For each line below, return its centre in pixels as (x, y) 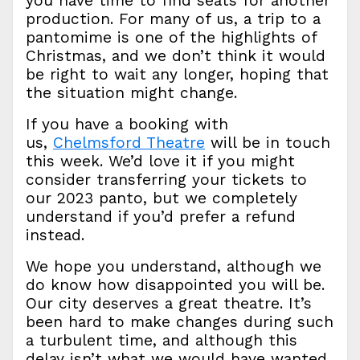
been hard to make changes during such (180, 322)
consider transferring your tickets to (166, 180)
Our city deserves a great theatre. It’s (169, 303)
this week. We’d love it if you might (160, 161)
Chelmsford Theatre (129, 143)
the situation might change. (131, 93)
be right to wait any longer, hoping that (177, 74)
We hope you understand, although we (174, 266)
